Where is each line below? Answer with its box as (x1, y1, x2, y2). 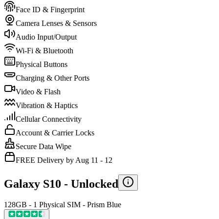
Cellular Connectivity (16, 114, 82, 123)
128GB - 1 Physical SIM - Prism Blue (4, 200, 121, 209)
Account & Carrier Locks (16, 128, 94, 137)
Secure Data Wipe (16, 142, 71, 151)
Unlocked (71, 177, 118, 190)
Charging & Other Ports (16, 73, 89, 82)
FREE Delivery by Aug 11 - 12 (16, 155, 112, 164)
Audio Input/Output (16, 32, 77, 41)
